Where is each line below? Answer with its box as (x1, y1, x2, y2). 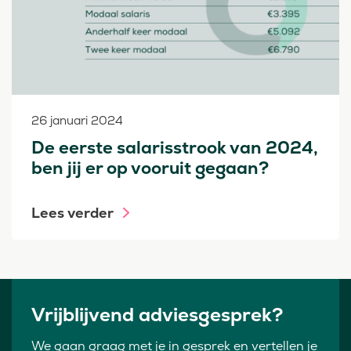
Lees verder (31, 204, 114, 223)
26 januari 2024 (31, 113, 123, 128)
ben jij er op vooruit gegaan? (31, 157, 269, 180)
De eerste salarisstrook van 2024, (31, 136, 318, 160)
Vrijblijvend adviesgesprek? (31, 302, 283, 327)
